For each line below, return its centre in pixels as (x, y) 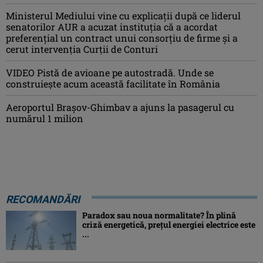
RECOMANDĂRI (43, 199)
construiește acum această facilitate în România (113, 83)
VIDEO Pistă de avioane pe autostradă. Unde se (110, 72)
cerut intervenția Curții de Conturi (82, 49)
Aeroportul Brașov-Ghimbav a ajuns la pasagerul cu (120, 107)
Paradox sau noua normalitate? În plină (159, 215)
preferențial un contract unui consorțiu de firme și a (122, 38)
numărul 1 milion (45, 118)
